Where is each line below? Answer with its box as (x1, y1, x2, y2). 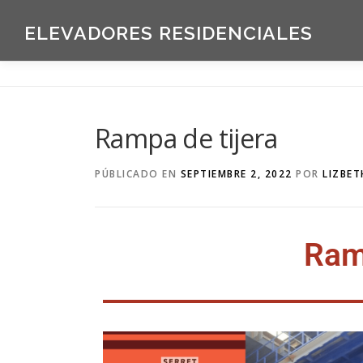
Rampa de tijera (95, 121, 277, 156)
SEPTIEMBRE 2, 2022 (180, 167, 293, 181)
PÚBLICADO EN (95, 167, 181, 181)
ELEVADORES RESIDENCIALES (24, 22, 313, 45)
